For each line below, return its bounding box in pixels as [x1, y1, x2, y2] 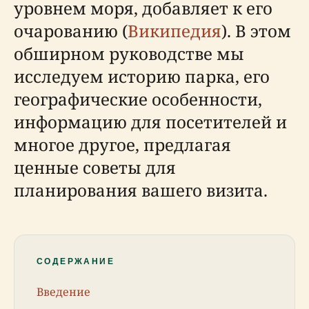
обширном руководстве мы [14, 42, 244, 65]
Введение [37, 283, 90, 299]
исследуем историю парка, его [14, 65, 270, 88]
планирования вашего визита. [14, 179, 268, 201]
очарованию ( [14, 19, 128, 42]
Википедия [128, 19, 221, 42]
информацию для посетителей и [14, 110, 287, 133]
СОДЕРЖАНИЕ [37, 256, 114, 266]
